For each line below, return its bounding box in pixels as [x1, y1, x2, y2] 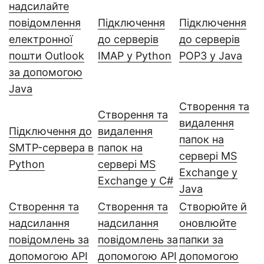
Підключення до [9, 125, 92, 137]
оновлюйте [179, 217, 236, 229]
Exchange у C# [98, 174, 173, 187]
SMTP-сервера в [9, 141, 94, 154]
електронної [9, 33, 72, 45]
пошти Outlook [9, 49, 84, 62]
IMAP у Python [98, 49, 171, 62]
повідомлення [9, 16, 81, 29]
